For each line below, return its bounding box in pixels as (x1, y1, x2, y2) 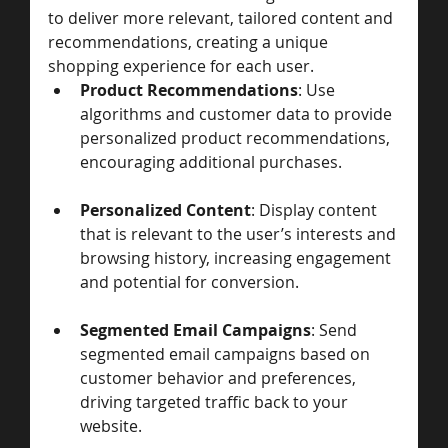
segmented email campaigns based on (80, 342, 374, 365)
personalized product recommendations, (80, 126, 394, 149)
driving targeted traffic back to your (80, 390, 352, 413)
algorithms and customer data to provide (80, 102, 396, 125)
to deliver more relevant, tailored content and (48, 6, 397, 29)
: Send (311, 318, 361, 341)
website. (80, 414, 142, 437)
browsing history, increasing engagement (80, 246, 395, 269)
